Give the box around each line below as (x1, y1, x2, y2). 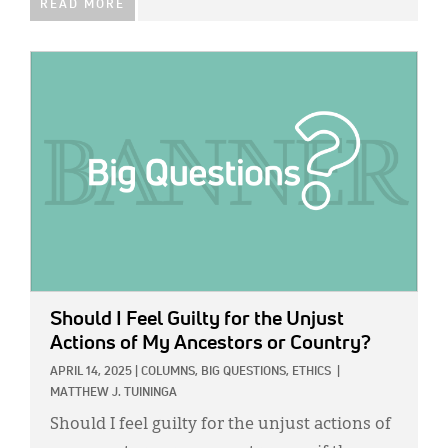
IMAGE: (30, 56, 76, 70)
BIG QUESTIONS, (201, 366, 289, 379)
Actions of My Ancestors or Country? (50, 333, 371, 354)
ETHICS (292, 366, 331, 379)
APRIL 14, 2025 (50, 366, 132, 379)
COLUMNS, (141, 366, 198, 379)
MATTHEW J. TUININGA (50, 387, 177, 400)
